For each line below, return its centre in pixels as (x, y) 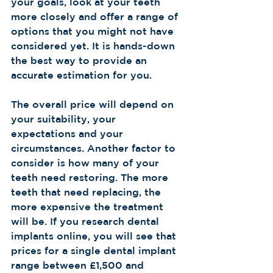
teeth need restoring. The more (91, 177)
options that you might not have (94, 31)
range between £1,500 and (79, 265)
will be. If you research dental (87, 221)
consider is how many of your (87, 163)
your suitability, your (65, 119)
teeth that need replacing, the (87, 192)
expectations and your (69, 133)
